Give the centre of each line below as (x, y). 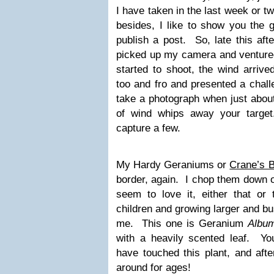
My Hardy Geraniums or (173, 165)
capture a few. (148, 128)
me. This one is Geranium (182, 224)
